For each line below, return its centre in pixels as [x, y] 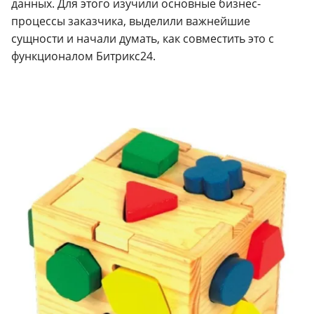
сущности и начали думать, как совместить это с [143, 39]
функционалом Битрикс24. [83, 56]
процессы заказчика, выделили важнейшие [131, 21]
